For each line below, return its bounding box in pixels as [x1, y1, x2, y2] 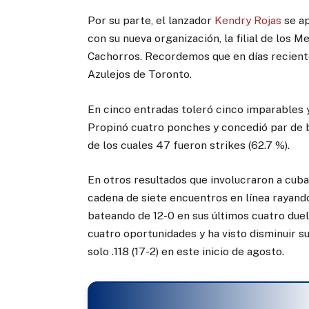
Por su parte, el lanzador [88, 14, 215, 28]
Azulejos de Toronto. [88, 68, 192, 81]
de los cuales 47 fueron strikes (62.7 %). [88, 138, 290, 152]
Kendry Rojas [215, 14, 282, 28]
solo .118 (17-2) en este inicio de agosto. [88, 244, 285, 258]
